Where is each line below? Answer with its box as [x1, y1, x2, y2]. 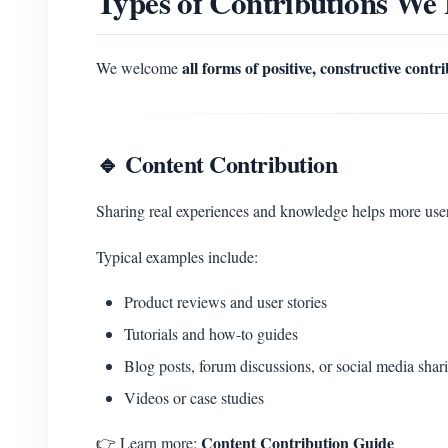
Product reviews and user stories [124, 291, 327, 312]
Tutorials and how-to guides [124, 323, 298, 344]
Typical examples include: [96, 246, 258, 267]
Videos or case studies [124, 387, 264, 408]
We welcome [96, 57, 182, 78]
